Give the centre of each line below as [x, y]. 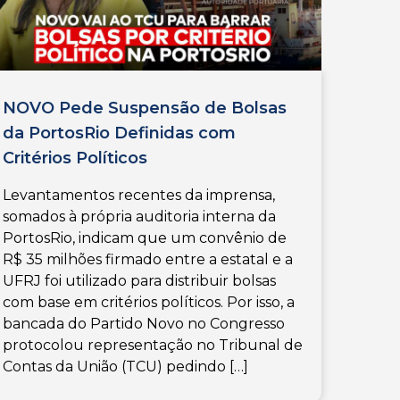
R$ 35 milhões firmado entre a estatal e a [147, 260]
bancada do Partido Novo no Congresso [143, 324]
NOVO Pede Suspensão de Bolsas [144, 108]
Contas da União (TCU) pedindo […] [125, 367]
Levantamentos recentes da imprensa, [138, 196]
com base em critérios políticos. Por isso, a [148, 303]
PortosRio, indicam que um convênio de [144, 238]
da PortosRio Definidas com [119, 133]
